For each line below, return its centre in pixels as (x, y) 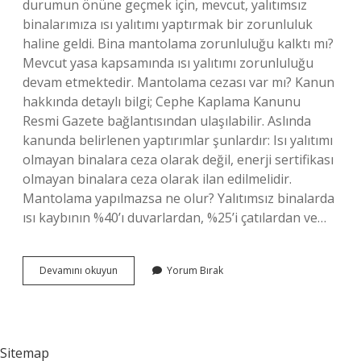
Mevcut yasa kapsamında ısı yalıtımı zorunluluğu (168, 63)
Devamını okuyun (79, 270)
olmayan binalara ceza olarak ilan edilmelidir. (157, 179)
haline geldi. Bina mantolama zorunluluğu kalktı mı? (178, 44)
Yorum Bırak (195, 270)
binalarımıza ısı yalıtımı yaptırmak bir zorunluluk (168, 24)
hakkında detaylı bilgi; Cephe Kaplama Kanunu (162, 102)
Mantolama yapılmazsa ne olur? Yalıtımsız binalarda (178, 198)
